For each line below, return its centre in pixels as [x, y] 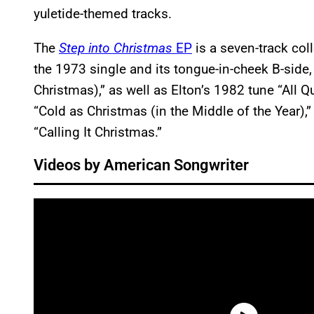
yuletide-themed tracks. [103, 14]
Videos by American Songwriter [141, 165]
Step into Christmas [116, 48]
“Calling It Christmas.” [98, 132]
